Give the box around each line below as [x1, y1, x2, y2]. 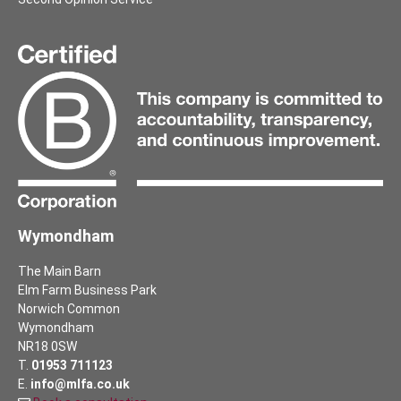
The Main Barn [18, 264, 101, 279]
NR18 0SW [18, 339, 77, 354]
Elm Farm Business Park [18, 283, 157, 298]
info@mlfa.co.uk [30, 377, 130, 392]
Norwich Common [18, 302, 120, 317]
